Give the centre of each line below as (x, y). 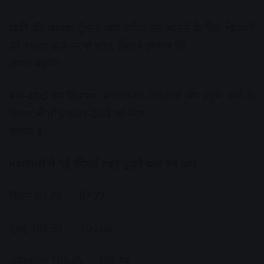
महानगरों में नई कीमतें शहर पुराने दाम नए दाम (103, 164)
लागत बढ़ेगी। (34, 63)
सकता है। (28, 131)
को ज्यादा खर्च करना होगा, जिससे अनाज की (97, 46)
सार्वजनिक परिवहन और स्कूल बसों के (177, 96)
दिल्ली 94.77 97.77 (57, 196)
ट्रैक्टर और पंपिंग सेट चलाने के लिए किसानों (165, 28)
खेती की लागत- (42, 28)
